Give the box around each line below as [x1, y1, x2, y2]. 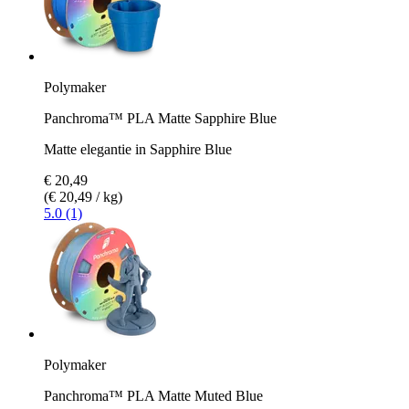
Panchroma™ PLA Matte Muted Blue [44, 387, 263, 404]
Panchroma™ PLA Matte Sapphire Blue [44, 110, 277, 126]
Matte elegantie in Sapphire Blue [44, 141, 232, 157]
